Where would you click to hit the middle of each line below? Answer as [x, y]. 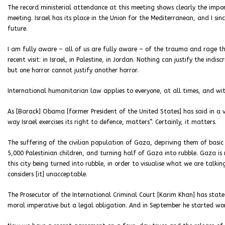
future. [18, 29]
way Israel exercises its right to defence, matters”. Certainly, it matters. [112, 122]
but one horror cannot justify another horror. [73, 70]
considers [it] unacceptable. [47, 174]
